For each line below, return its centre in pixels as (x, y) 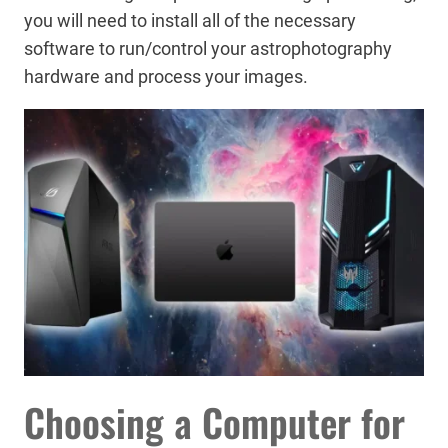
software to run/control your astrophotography (208, 48)
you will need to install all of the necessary (190, 20)
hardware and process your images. (166, 76)
